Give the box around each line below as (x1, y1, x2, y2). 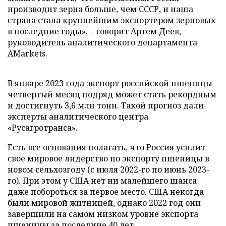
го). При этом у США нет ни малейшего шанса (8, 175, 197, 186)
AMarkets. (8, 47, 47, 59)
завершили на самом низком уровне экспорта (8, 208, 198, 219)
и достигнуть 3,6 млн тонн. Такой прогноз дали (8, 99, 204, 111)
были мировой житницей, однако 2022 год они (8, 197, 201, 208)
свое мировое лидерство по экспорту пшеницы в (8, 152, 209, 164)
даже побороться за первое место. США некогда (8, 186, 204, 197)
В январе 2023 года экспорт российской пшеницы (8, 77, 212, 89)
